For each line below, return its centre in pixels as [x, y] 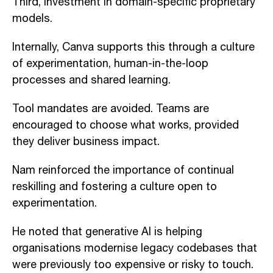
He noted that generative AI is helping [107, 232]
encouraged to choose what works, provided [126, 125]
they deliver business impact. [86, 142]
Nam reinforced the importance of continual [123, 170]
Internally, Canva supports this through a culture [133, 47]
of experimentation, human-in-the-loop [110, 64]
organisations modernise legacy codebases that [135, 248]
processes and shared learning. [91, 80]
